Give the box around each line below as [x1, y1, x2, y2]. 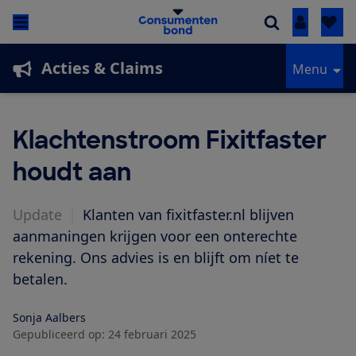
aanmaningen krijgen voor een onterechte [13, 226, 297, 246]
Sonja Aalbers [13, 310, 86, 326]
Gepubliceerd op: [13, 327, 105, 342]
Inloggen [300, 14, 354, 32]
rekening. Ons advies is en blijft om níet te [13, 248, 299, 268]
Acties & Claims [41, 57, 163, 79]
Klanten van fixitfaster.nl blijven [83, 205, 294, 225]
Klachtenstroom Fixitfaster [13, 125, 327, 157]
